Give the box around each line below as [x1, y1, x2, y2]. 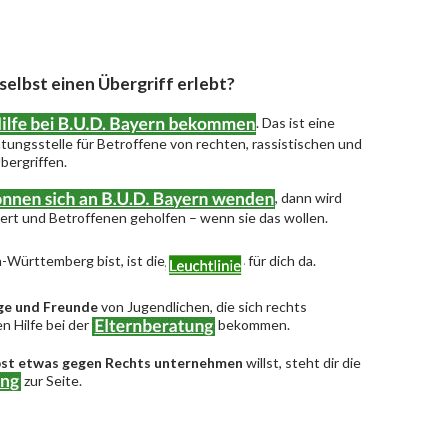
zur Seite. [21, 371, 82, 389]
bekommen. [215, 315, 290, 333]
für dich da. [245, 252, 316, 270]
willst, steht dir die [243, 353, 361, 371]
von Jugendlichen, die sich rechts [98, 297, 307, 315]
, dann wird [275, 189, 342, 206]
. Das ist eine [256, 113, 335, 131]
